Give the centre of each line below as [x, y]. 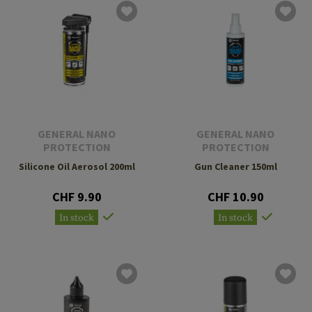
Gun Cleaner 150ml [235, 167]
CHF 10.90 [235, 197]
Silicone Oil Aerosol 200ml [77, 167]
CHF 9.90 [77, 197]
